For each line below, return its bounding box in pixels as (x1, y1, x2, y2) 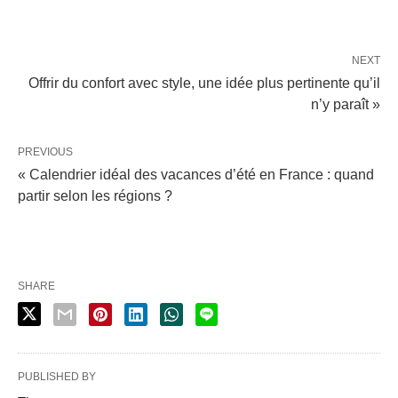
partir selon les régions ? (18, 188, 172, 203)
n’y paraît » (311, 97, 380, 112)
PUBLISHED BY (18, 370, 96, 383)
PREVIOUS (18, 146, 73, 158)
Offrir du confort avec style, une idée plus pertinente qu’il (28, 76, 380, 91)
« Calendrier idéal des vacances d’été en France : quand (18, 167, 374, 182)
